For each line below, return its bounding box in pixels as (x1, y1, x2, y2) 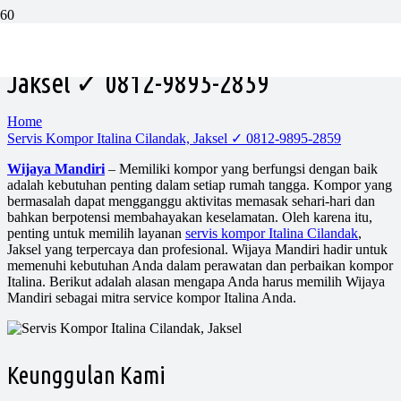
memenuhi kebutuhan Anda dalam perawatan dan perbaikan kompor (7, 257, 393, 273)
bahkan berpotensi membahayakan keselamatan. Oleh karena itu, (7, 209, 372, 225)
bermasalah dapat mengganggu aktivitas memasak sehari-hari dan (7, 192, 375, 209)
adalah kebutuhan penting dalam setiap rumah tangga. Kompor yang (7, 176, 392, 192)
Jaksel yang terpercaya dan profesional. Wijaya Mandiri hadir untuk (7, 241, 388, 257)
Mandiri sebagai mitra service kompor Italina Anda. (7, 289, 296, 305)
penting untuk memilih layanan (7, 225, 185, 241)
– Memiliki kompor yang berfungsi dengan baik (108, 160, 378, 176)
